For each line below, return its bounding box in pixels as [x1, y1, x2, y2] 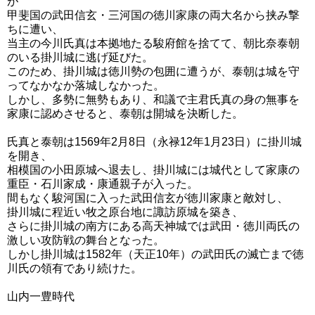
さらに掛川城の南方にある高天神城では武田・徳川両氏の [7, 219, 300, 232]
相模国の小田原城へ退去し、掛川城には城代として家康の [7, 163, 300, 176]
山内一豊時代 [7, 290, 75, 302]
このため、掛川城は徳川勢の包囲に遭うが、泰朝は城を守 [7, 65, 300, 77]
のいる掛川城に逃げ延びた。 [7, 51, 153, 63]
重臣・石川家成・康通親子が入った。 [7, 177, 198, 190]
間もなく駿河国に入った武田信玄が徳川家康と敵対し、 [7, 191, 288, 204]
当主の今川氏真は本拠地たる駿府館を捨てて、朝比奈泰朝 [7, 37, 300, 49]
